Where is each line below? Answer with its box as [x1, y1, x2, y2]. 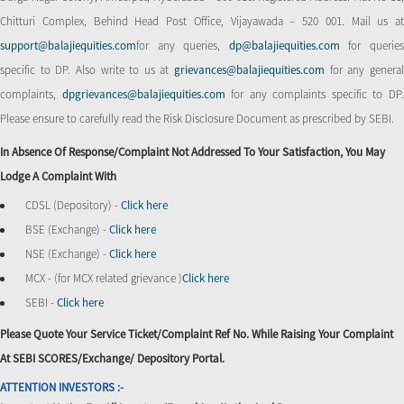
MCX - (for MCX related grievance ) [25, 270, 182, 286]
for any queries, [136, 37, 229, 53]
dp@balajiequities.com [228, 37, 340, 53]
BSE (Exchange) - [25, 221, 109, 237]
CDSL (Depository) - [25, 197, 121, 213]
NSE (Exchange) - [25, 245, 109, 262]
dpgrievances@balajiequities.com [61, 86, 232, 102]
